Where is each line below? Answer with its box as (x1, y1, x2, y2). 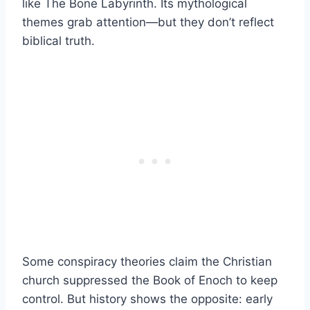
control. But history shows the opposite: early (22, 291, 273, 306)
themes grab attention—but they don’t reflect (22, 15, 274, 29)
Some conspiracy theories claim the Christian (22, 254, 272, 268)
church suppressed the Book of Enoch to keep (22, 273, 277, 287)
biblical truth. (22, 33, 95, 48)
